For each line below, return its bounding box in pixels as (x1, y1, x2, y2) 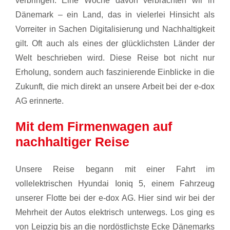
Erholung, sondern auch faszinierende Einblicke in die (15, 67, 215, 76)
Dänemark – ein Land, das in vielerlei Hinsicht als (15, 10, 215, 19)
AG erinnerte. (15, 96, 64, 105)
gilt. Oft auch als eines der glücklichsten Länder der (15, 39, 215, 48)
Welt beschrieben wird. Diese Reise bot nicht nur (15, 53, 215, 62)
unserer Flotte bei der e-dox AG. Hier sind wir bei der (15, 193, 215, 202)
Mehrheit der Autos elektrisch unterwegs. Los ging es (15, 207, 215, 217)
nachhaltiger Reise (15, 134, 129, 149)
